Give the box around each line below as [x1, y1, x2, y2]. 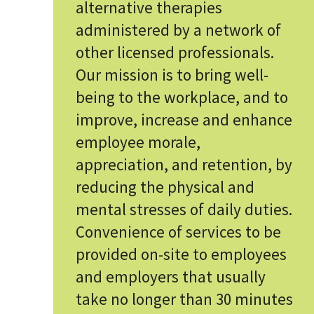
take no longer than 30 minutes [76, 289, 293, 309]
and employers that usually [76, 266, 266, 287]
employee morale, [76, 132, 200, 152]
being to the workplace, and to [76, 87, 288, 107]
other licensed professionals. [76, 42, 274, 62]
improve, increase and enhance [76, 109, 292, 130]
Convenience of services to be [76, 221, 281, 242]
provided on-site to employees [76, 244, 287, 264]
